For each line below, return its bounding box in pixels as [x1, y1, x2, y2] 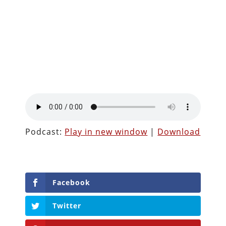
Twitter [52, 201, 82, 211]
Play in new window [65, 126, 148, 137]
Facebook [52, 177, 91, 187]
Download [157, 126, 201, 137]
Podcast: [25, 126, 65, 137]
